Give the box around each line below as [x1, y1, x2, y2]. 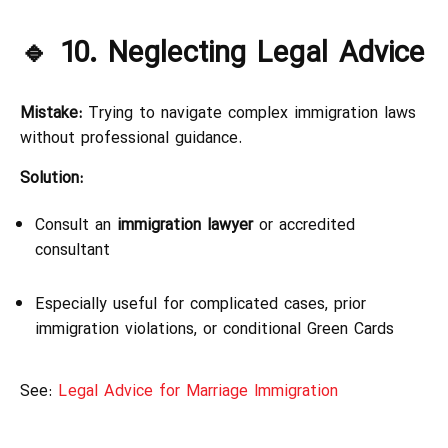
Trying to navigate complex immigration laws [82, 99, 416, 127]
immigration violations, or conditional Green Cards [35, 315, 394, 343]
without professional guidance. [20, 124, 242, 152]
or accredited [253, 211, 355, 239]
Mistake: [20, 99, 82, 127]
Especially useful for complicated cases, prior [35, 290, 366, 318]
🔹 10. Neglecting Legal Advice [20, 28, 425, 78]
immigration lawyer [117, 211, 253, 239]
